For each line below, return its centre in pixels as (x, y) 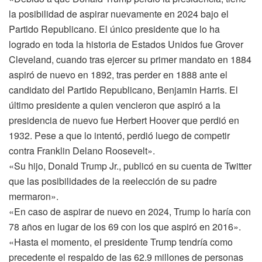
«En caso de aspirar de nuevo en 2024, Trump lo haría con (130, 211)
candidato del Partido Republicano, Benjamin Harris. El (123, 89)
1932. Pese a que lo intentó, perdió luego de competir (119, 135)
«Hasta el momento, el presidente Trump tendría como (121, 242)
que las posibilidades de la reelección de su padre (113, 181)
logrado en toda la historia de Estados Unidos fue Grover (126, 44)
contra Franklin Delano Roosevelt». (82, 150)
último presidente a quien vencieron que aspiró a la (115, 105)
